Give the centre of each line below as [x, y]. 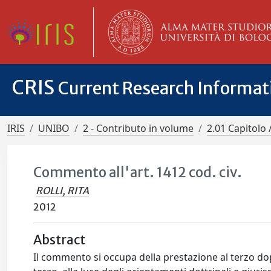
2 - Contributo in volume [138, 128]
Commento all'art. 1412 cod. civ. [138, 172]
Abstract [60, 240]
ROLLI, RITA [63, 191]
